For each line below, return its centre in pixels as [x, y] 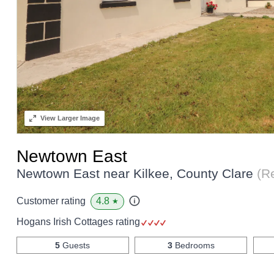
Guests [75, 245]
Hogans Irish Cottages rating [79, 221]
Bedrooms [193, 245]
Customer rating [51, 201]
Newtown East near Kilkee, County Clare [136, 173]
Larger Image [77, 118]
